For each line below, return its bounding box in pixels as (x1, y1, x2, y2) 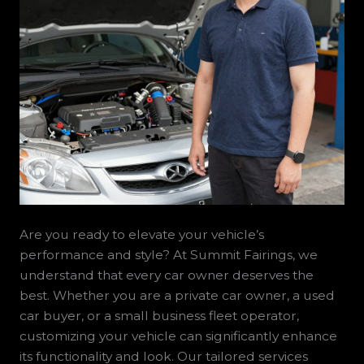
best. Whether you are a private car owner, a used (19, 288, 335, 304)
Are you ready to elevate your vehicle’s (19, 227, 264, 243)
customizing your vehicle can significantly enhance (19, 328, 337, 344)
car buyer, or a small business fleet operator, (19, 308, 299, 324)
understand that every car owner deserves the (19, 267, 314, 284)
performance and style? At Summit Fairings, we (19, 247, 318, 263)
